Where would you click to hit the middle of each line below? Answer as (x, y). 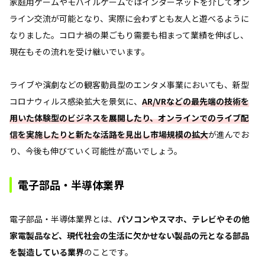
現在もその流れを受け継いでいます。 (80, 51)
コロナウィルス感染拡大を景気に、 (76, 101)
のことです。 (109, 252)
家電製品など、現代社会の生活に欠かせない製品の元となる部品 (129, 235)
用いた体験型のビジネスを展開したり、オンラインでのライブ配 (129, 117)
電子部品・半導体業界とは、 (63, 219)
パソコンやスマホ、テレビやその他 (183, 219)
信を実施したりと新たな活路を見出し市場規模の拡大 (109, 134)
